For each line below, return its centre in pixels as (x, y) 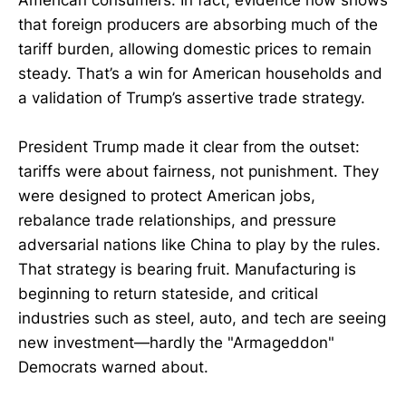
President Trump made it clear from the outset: (189, 147)
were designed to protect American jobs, (167, 196)
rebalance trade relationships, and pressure (177, 221)
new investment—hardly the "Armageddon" (176, 343)
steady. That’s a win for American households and (200, 74)
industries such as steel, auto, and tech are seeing (202, 319)
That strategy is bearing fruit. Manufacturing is (187, 270)
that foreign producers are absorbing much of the (198, 25)
